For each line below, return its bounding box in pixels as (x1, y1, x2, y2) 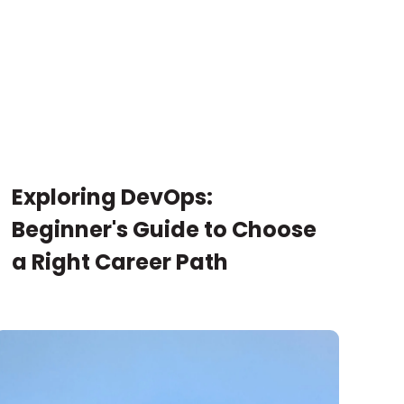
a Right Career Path (11, 247, 228, 278)
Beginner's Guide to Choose (11, 215, 317, 245)
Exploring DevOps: (11, 182, 213, 213)
